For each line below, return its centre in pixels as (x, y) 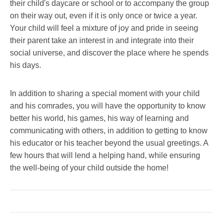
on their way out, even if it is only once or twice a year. (104, 16)
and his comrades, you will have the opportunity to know (108, 106)
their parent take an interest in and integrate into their (102, 41)
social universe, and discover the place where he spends (109, 53)
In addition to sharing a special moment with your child (105, 94)
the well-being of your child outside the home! (89, 168)
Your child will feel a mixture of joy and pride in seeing (104, 28)
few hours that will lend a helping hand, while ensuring (105, 156)
